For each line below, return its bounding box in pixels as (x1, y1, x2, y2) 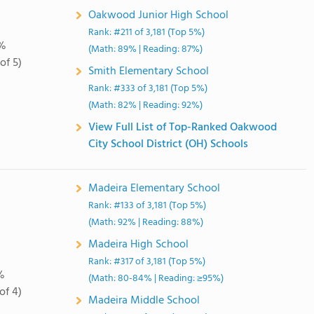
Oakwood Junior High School (88, 6, 229, 25)
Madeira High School (88, 235, 189, 254)
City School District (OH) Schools (88, 135, 249, 153)
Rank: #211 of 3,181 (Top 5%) (88, 25, 205, 41)
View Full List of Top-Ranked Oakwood (88, 118, 278, 137)
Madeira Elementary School (88, 179, 221, 198)
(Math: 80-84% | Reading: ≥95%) (88, 271, 224, 287)
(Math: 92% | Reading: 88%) (88, 214, 204, 231)
